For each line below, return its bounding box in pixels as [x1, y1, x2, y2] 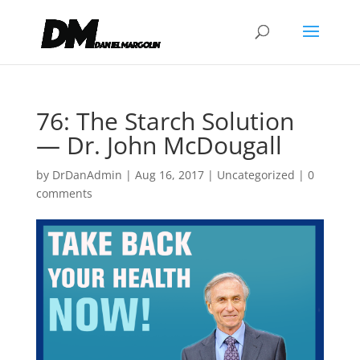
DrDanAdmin [51, 167, 122, 182]
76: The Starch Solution [35, 104, 294, 137]
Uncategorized [216, 167, 295, 182]
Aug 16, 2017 [134, 167, 204, 182]
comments [35, 186, 92, 201]
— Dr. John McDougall [35, 129, 282, 162]
